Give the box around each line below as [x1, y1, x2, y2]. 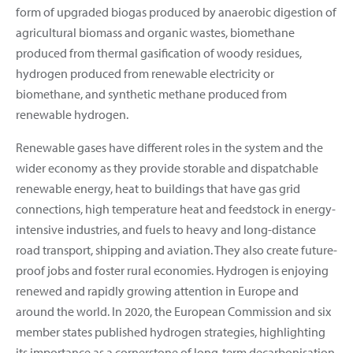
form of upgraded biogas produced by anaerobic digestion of [16, 3, 336, 20]
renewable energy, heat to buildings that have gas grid [16, 180, 300, 196]
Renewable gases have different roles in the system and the [16, 139, 323, 155]
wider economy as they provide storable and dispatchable [16, 159, 318, 176]
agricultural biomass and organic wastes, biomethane [16, 24, 295, 40]
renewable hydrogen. [16, 106, 128, 122]
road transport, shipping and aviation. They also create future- [16, 241, 337, 258]
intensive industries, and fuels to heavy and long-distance [16, 221, 316, 237]
